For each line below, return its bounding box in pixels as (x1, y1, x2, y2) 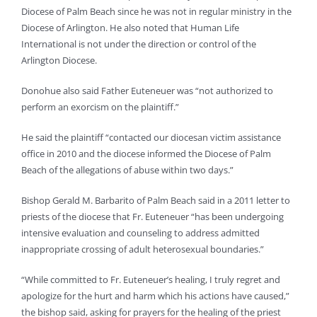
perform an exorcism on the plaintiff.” (21, 100, 179, 114)
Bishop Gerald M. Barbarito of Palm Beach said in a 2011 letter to (21, 194, 290, 207)
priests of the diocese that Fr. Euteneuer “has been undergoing (21, 210, 284, 224)
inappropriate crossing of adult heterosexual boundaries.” (21, 243, 264, 256)
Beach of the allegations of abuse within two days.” (21, 163, 234, 177)
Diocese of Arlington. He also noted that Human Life (21, 21, 239, 35)
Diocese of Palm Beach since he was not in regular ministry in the (21, 5, 292, 18)
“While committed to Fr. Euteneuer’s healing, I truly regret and (21, 273, 280, 287)
